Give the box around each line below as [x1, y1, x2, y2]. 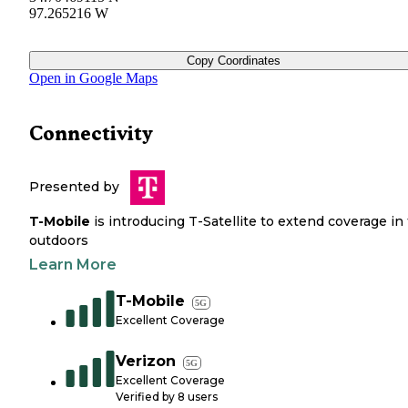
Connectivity [29, 122, 153, 146]
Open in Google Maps [29, 70, 158, 87]
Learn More [29, 256, 117, 274]
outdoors [29, 232, 88, 250]
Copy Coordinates [186, 54, 280, 68]
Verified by [116, 390, 178, 404]
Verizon [116, 352, 176, 371]
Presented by [29, 178, 119, 196]
